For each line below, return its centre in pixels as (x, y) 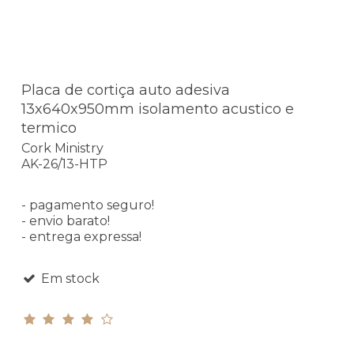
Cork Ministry (62, 149)
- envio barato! (66, 221)
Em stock (68, 279)
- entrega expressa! (81, 237)
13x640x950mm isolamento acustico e (158, 109)
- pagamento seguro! (88, 205)
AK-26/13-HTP (64, 164)
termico (49, 128)
